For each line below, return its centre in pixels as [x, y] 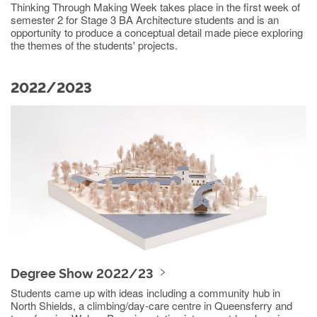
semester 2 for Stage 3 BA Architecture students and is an [145, 19]
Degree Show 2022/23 [82, 273]
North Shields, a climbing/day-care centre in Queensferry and [151, 305]
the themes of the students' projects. [94, 45]
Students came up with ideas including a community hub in [145, 292]
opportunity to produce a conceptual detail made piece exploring [157, 32]
